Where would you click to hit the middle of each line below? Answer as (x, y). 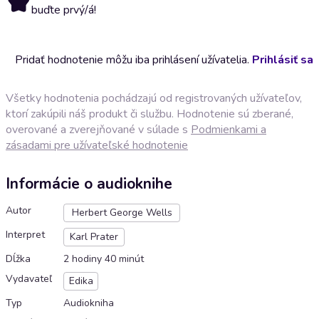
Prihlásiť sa (283, 59)
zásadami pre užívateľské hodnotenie (97, 145)
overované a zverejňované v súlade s (98, 129)
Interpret (25, 235)
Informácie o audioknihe (89, 184)
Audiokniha (89, 303)
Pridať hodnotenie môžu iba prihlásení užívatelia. (134, 59)
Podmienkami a (229, 129)
